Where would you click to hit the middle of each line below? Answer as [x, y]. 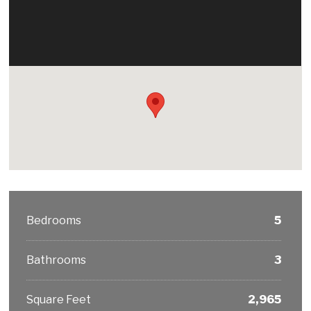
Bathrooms [57, 260]
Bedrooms [54, 220]
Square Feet [59, 299]
